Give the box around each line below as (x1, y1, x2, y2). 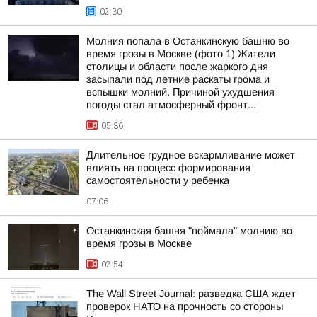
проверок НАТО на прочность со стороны (86, 301, 283, 312)
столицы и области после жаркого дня (86, 61, 268, 72)
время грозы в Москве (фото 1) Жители (86, 48, 275, 59)
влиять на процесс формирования (86, 162, 250, 173)
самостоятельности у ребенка (86, 175, 229, 186)
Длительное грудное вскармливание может (86, 149, 295, 161)
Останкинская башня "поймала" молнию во (86, 225, 292, 236)
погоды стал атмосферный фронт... (86, 99, 256, 110)
